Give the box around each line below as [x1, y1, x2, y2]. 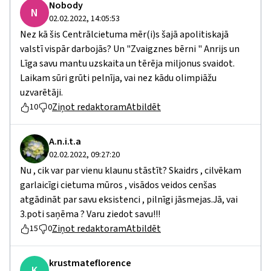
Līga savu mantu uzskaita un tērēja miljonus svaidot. [20, 57, 235, 70]
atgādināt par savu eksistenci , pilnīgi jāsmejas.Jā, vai [20, 193, 238, 206]
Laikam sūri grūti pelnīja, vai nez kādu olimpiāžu [20, 71, 217, 85]
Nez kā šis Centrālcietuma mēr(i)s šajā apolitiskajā [20, 28, 229, 41]
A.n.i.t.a [49, 135, 81, 148]
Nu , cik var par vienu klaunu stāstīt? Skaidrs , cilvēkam [20, 164, 241, 177]
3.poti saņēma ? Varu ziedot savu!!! [20, 207, 160, 221]
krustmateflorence [49, 256, 131, 270]
